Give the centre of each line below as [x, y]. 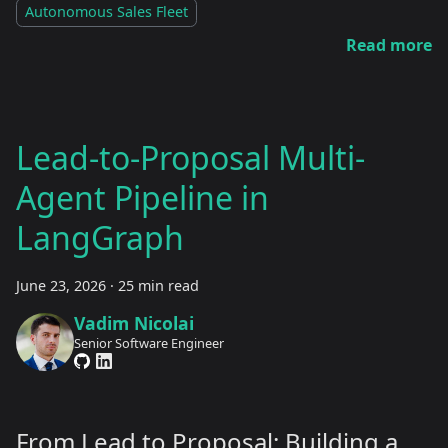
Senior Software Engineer [148, 342]
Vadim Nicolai [133, 322]
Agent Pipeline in [142, 198]
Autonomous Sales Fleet [106, 12]
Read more [389, 45]
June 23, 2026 [61, 286]
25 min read [158, 286]
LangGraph [100, 238]
